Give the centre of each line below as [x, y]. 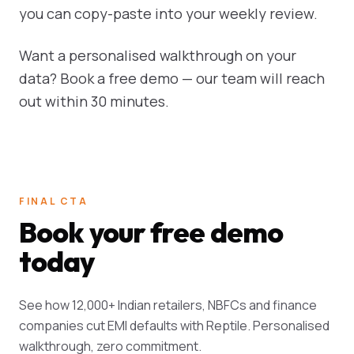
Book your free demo [151, 232]
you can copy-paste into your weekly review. [168, 13]
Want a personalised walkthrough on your [158, 55]
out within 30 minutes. [94, 101]
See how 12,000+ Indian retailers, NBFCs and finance [168, 305]
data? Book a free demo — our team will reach [172, 78]
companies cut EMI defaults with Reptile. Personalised [174, 326]
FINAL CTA [54, 201]
